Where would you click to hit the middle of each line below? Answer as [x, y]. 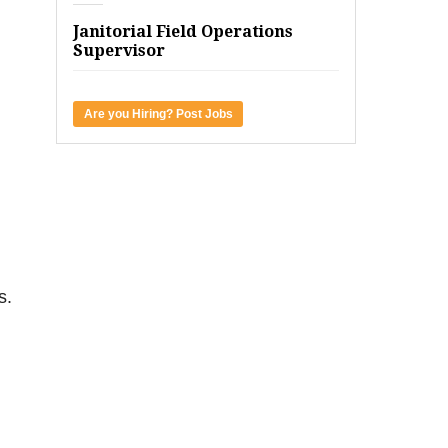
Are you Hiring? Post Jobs [158, 114]
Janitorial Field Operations [183, 32]
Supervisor [119, 51]
